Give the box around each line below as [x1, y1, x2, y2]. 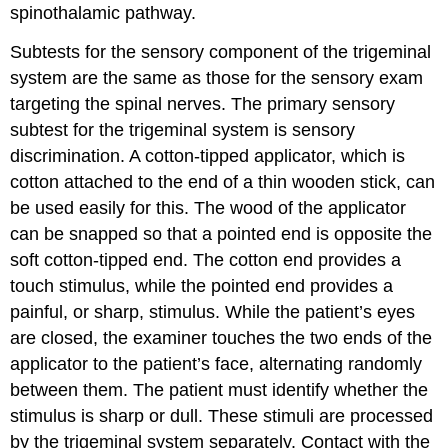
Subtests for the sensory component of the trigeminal [10, 42, 432, 63]
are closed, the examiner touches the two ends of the [10, 328, 433, 349]
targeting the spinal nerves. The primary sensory [10, 94, 396, 115]
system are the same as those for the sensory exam [10, 68, 424, 89]
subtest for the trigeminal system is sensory [10, 120, 356, 141]
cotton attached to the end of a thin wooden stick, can [10, 172, 436, 193]
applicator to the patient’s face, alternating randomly [10, 354, 423, 375]
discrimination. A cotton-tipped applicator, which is [10, 146, 406, 167]
